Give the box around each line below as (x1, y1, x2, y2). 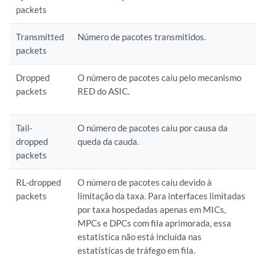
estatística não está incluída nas (77, 231, 202, 242)
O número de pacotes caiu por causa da (77, 122, 228, 133)
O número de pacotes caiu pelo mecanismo (77, 72, 242, 83)
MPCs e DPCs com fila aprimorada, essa (77, 218, 232, 228)
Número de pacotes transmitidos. (77, 31, 206, 42)
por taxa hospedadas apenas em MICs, (77, 204, 227, 215)
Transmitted (16, 31, 64, 42)
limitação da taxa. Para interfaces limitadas (77, 190, 246, 201)
